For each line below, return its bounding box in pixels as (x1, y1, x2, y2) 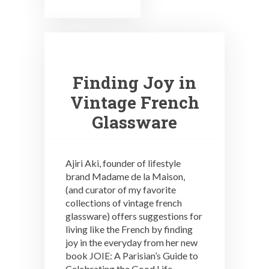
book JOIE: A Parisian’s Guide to (65, 250, 198, 262)
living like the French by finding (65, 223, 193, 235)
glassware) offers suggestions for (65, 210, 202, 222)
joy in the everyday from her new (65, 237, 198, 249)
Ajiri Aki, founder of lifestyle (65, 157, 181, 169)
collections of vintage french (65, 197, 182, 209)
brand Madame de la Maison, (65, 171, 185, 183)
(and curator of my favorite (65, 184, 176, 196)
